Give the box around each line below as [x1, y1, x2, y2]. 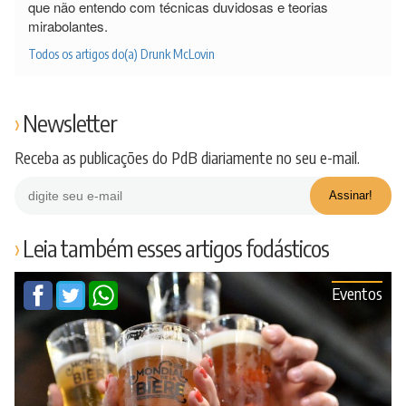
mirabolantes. [28, 15, 108, 35]
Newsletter [23, 107, 117, 138]
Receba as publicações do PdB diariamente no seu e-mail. [14, 146, 360, 168]
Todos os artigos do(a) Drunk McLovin [28, 45, 215, 62]
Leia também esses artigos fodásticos [23, 232, 329, 263]
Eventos [332, 282, 382, 304]
